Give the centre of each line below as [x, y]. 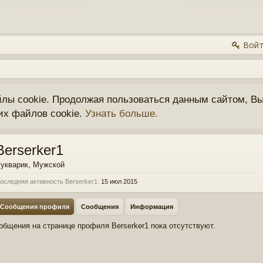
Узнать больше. [122, 113]
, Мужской [46, 165]
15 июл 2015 [119, 181]
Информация [152, 207]
